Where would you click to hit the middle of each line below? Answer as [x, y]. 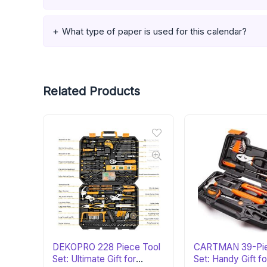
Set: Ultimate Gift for [94, 259]
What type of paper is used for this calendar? [154, 32]
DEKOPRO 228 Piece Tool [107, 247]
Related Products [91, 91]
